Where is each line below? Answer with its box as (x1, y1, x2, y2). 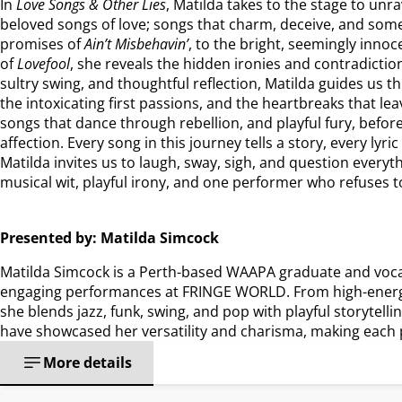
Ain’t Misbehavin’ (84, 33, 188, 54)
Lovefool (17, 53, 70, 74)
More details (43, 352, 132, 372)
